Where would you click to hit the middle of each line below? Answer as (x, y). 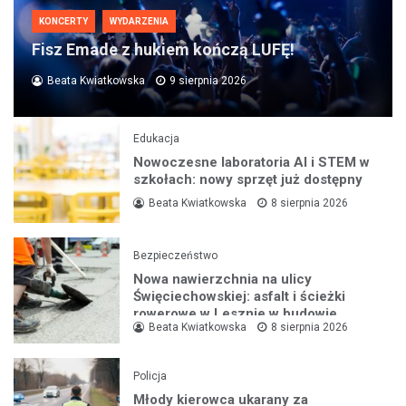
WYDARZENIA (139, 22)
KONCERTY (63, 22)
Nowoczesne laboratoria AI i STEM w (252, 162)
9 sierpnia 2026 (208, 81)
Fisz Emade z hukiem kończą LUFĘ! (163, 50)
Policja (150, 376)
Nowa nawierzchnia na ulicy (223, 279)
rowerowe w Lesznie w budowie (236, 313)
